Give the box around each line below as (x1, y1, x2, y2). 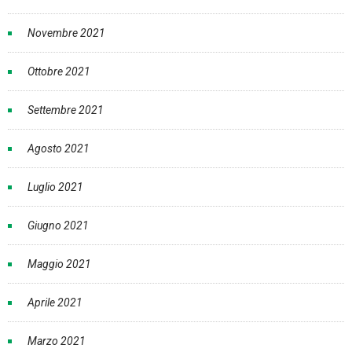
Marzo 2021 (27, 335, 86, 348)
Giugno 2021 (27, 219, 89, 233)
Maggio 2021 (27, 258, 91, 271)
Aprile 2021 (27, 296, 82, 310)
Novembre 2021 (27, 27, 105, 40)
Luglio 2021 (27, 181, 83, 194)
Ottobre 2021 (27, 65, 90, 79)
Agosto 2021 (27, 142, 90, 156)
